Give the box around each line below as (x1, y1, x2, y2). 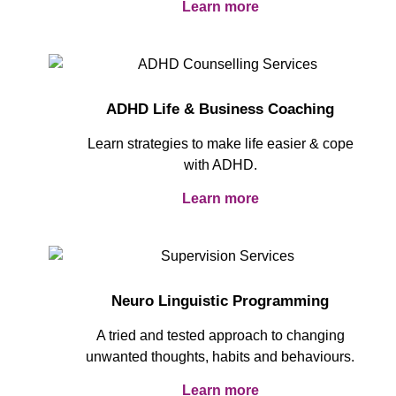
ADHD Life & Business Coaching (106, 100, 334, 118)
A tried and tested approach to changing (95, 327, 345, 343)
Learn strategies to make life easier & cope (87, 135, 354, 151)
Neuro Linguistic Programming (111, 292, 329, 309)
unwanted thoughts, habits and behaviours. (86, 348, 354, 364)
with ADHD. (183, 156, 257, 172)
